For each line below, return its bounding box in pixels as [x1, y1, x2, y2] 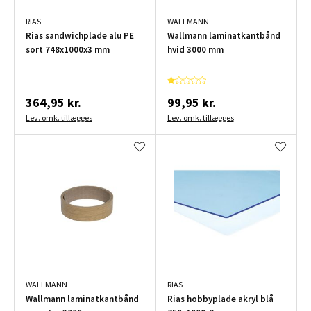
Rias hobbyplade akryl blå [167, 293, 274, 305]
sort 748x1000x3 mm [26, 44, 110, 56]
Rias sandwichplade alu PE [26, 30, 134, 42]
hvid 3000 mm [167, 44, 224, 56]
